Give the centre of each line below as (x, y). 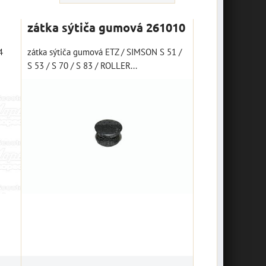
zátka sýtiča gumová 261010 (107, 27)
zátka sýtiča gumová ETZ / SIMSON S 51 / (105, 52)
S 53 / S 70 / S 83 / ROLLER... (83, 65)
